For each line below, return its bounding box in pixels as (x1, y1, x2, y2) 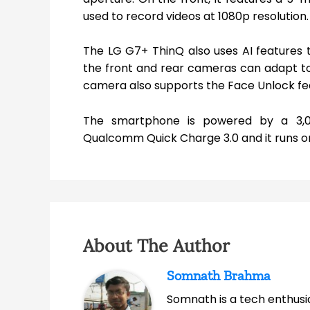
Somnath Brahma (167, 267, 271, 284)
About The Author (83, 235, 230, 257)
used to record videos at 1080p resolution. (83, 8, 309, 24)
